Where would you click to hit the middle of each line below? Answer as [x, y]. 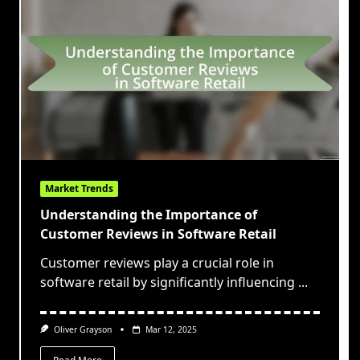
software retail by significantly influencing [168, 282]
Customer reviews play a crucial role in [157, 263]
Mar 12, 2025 [171, 330]
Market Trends [79, 189]
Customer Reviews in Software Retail [158, 234]
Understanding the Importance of [149, 215]
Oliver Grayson [82, 330]
